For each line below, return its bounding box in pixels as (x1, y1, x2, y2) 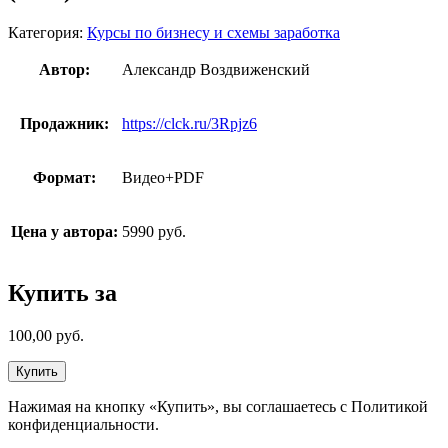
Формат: (33, 169, 96, 187)
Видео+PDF (122, 169, 204, 187)
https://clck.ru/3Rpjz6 (122, 115, 257, 133)
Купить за (8, 280, 117, 307)
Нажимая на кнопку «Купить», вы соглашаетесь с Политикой (8, 397, 428, 415)
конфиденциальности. (8, 415, 159, 433)
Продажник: (20, 115, 109, 133)
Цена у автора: (11, 223, 118, 241)
